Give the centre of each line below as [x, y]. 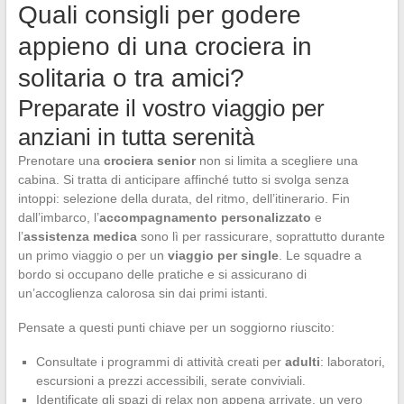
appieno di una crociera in [165, 46]
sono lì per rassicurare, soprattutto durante [261, 236]
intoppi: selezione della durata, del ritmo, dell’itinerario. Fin [184, 198]
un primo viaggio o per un [92, 255]
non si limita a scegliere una [276, 160]
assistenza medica [80, 236]
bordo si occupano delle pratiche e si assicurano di [162, 274]
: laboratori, [352, 361]
